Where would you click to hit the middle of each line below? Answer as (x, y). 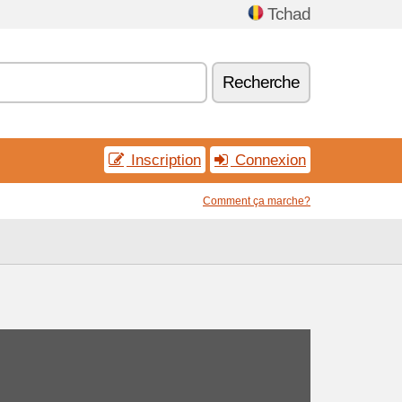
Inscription (164, 160)
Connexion (268, 160)
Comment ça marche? (257, 201)
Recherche (261, 82)
